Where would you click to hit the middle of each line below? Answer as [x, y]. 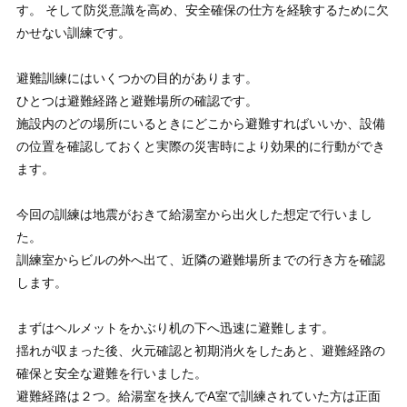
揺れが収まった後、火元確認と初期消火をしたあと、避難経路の [200, 351]
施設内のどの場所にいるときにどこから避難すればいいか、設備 [200, 124]
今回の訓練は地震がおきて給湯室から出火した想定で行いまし [194, 215]
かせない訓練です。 [73, 33]
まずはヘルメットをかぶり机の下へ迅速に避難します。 [175, 328]
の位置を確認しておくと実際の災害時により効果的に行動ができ [200, 147]
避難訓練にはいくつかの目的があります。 [137, 79]
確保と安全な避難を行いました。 [111, 374]
